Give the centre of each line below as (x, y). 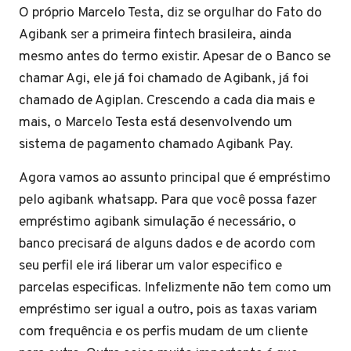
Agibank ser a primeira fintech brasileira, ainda (155, 35)
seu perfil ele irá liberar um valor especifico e (150, 266)
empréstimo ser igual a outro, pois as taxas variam (168, 310)
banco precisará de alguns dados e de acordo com (167, 244)
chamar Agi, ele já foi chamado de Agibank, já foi (164, 79)
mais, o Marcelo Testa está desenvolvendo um (156, 123)
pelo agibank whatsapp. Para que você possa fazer (168, 200)
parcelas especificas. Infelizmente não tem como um (175, 288)
